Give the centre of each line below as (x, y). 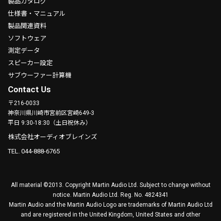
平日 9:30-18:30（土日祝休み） (50, 123)
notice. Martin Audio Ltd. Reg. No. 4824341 (110, 195)
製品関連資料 (27, 26)
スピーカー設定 (30, 63)
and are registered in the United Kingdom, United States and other (110, 215)
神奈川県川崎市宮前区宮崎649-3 (51, 113)
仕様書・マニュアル (37, 14)
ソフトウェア (27, 38)
